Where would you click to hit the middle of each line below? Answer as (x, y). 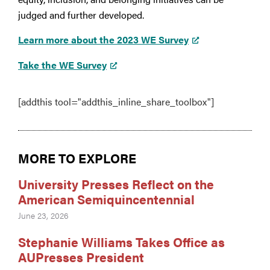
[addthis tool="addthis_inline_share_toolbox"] (116, 102)
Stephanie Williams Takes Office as (121, 242)
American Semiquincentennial (106, 199)
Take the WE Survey (62, 65)
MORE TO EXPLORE (77, 158)
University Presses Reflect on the (116, 184)
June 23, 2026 (43, 215)
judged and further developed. (81, 15)
